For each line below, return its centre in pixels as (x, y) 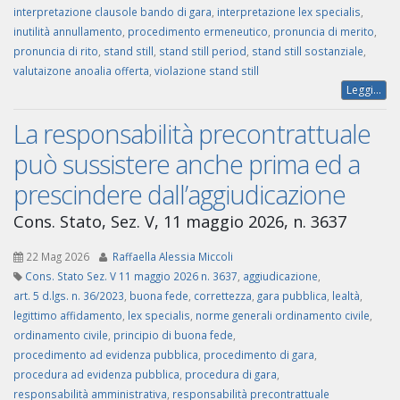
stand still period (203, 51)
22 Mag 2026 (58, 257)
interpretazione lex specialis (289, 12)
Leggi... (364, 90)
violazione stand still (207, 71)
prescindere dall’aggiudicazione (179, 195)
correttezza (223, 296)
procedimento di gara (259, 355)
